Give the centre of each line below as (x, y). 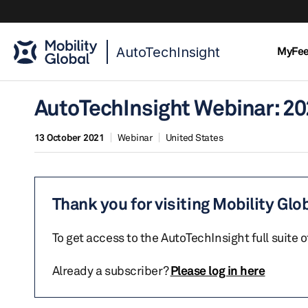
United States (194, 137)
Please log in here (218, 270)
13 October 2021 (69, 137)
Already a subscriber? (111, 270)
